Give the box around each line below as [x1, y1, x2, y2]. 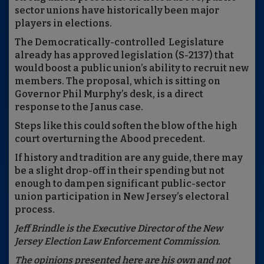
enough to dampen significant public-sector [15, 178, 226, 190]
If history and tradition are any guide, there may [15, 152, 243, 164]
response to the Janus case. [15, 101, 143, 113]
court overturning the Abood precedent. [15, 133, 205, 145]
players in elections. [15, 18, 112, 29]
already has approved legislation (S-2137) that [15, 49, 234, 61]
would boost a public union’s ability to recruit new [15, 62, 249, 74]
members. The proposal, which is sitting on [15, 75, 220, 87]
